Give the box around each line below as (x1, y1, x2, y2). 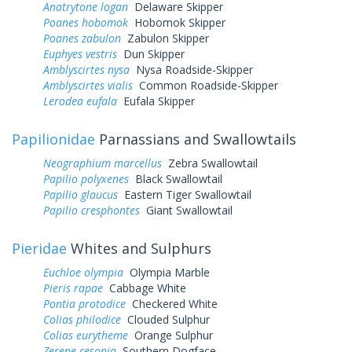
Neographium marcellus (43, 155, 162, 170)
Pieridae (12, 238, 67, 258)
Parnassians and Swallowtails (95, 129, 296, 148)
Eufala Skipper (117, 93, 195, 108)
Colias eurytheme (43, 327, 128, 343)
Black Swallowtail (129, 170, 222, 186)
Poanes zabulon (43, 30, 121, 46)
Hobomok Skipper (128, 14, 225, 30)
